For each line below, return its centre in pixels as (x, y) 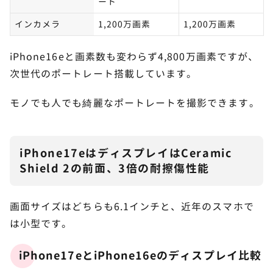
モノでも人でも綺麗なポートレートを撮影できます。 (135, 103)
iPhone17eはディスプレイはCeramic (126, 154)
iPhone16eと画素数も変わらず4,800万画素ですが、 (134, 57)
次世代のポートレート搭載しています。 (104, 74)
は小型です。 (41, 224)
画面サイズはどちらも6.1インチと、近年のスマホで (132, 207)
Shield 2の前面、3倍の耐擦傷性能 (115, 169)
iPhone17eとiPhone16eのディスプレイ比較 (140, 256)
